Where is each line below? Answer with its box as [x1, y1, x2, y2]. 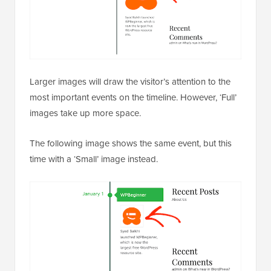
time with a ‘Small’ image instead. [30, 152, 158, 165]
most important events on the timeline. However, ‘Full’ [30, 90, 237, 103]
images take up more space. [30, 106, 141, 119]
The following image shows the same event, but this [30, 136, 232, 149]
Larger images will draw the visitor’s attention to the [30, 74, 230, 88]
